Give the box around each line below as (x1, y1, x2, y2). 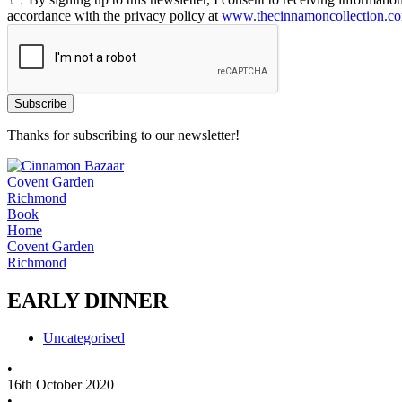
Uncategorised (43, 330, 125, 346)
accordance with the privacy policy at (7, 7, 222, 23)
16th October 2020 (7, 377, 114, 393)
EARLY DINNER (7, 288, 168, 312)
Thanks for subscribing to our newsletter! (7, 127, 240, 143)
